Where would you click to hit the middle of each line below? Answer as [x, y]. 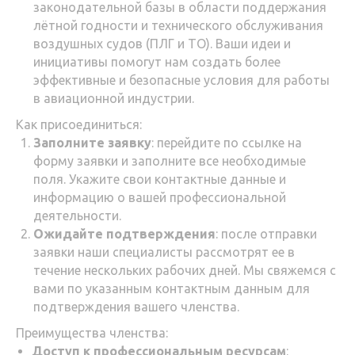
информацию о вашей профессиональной [160, 197]
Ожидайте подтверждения [124, 234]
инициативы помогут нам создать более [157, 62]
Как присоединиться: [79, 124]
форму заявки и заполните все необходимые [170, 161]
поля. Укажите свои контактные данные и [160, 179]
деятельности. [77, 216]
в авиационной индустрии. [114, 98]
